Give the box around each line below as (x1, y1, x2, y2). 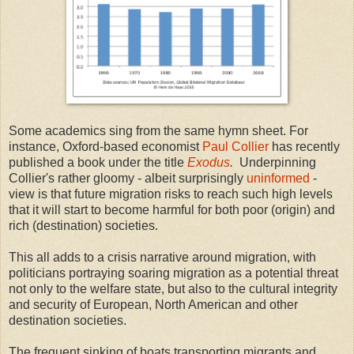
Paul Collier (202, 140, 269, 154)
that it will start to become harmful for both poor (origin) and (9, 203, 335, 217)
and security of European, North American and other (9, 298, 298, 312)
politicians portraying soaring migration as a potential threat (9, 266, 338, 281)
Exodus (187, 156, 230, 170)
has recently (269, 140, 340, 154)
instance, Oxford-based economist (9, 140, 202, 154)
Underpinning (236, 156, 316, 170)
